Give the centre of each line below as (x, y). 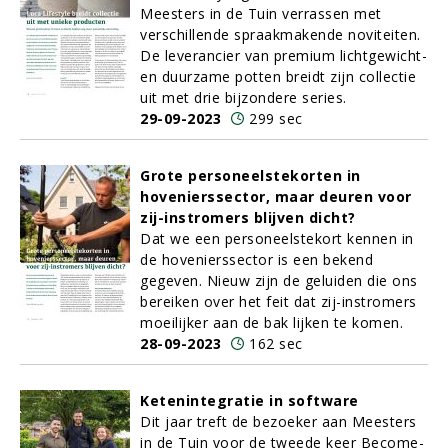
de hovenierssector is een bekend (256, 259)
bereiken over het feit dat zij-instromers (278, 301)
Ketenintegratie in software (249, 400)
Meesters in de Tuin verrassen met (261, 13)
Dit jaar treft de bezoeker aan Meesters (278, 421)
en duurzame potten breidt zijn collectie (278, 76)
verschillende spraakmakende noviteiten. (280, 34)
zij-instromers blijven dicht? (248, 217)
